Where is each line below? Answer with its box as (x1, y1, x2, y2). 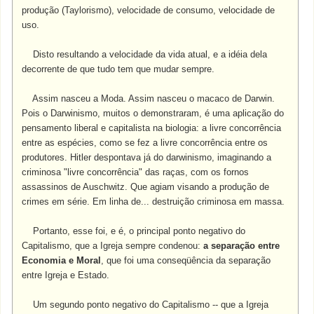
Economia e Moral (22, 255, 102, 266)
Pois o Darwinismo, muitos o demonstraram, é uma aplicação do (22, 108, 285, 118)
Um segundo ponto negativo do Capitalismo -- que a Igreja (22, 299, 269, 310)
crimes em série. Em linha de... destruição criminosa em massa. (22, 196, 285, 207)
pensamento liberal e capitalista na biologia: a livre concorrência (22, 123, 282, 133)
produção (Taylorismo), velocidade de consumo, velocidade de (22, 5, 275, 15)
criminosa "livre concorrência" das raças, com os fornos (22, 167, 250, 177)
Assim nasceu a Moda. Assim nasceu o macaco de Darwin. (22, 93, 275, 104)
